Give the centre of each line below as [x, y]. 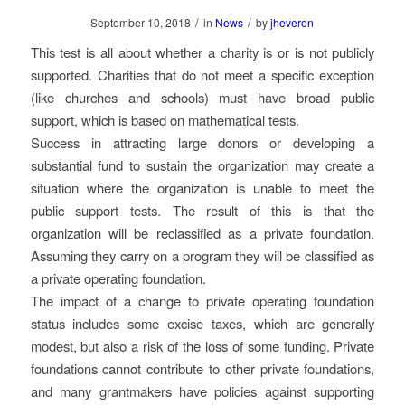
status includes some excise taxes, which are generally [202, 323]
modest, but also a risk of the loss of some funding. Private [202, 345]
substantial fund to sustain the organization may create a [202, 165]
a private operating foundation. [118, 278]
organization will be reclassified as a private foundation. [202, 232]
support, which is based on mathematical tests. [165, 119]
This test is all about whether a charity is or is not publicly [202, 52]
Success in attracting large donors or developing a [202, 142]
